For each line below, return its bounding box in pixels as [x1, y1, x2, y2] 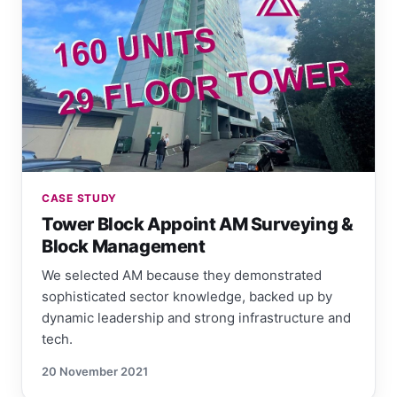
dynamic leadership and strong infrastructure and [42, 309, 351, 327]
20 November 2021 [42, 364, 148, 379]
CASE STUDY [42, 191, 118, 206]
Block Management [42, 236, 206, 258]
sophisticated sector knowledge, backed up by [42, 288, 332, 306]
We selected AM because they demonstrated [42, 267, 322, 284]
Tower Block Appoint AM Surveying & [42, 214, 354, 236]
